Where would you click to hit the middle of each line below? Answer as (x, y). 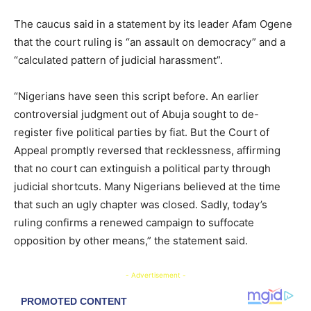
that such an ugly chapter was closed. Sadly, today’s (141, 205)
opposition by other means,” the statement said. (131, 241)
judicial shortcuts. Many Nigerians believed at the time (147, 187)
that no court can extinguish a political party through (142, 169)
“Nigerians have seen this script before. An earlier (136, 96)
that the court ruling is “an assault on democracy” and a (150, 42)
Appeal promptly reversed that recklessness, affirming (147, 151)
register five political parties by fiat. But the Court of (142, 133)
